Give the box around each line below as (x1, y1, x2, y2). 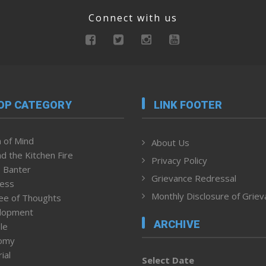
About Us (151, 136, 189, 148)
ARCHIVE (154, 218, 200, 231)
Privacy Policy (151, 154, 207, 166)
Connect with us (88, 11, 178, 25)
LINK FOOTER (154, 98, 223, 111)
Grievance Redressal (151, 172, 236, 184)
